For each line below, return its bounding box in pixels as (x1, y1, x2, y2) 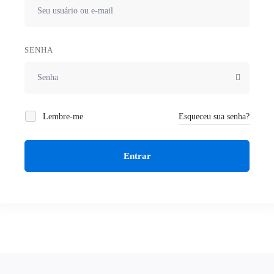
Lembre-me (40, 112, 83, 121)
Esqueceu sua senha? (179, 112, 250, 121)
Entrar (123, 151, 151, 161)
